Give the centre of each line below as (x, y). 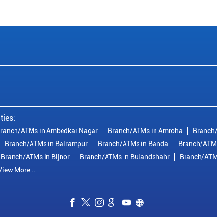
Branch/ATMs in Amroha (145, 131)
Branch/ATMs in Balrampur (46, 144)
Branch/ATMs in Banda (133, 144)
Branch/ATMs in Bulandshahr (125, 157)
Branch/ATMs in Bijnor (35, 157)
